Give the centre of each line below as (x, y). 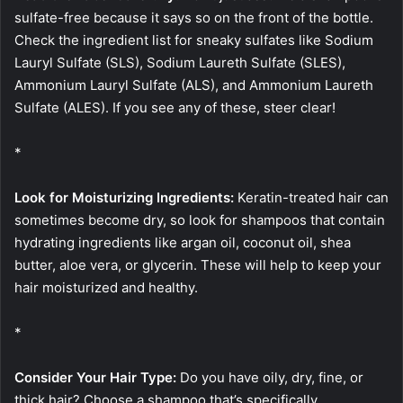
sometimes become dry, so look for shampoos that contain (200, 220)
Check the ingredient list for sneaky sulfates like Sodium (194, 40)
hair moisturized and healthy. (106, 288)
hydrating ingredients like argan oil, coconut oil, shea (183, 243)
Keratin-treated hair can (311, 198)
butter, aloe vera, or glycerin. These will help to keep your (198, 265)
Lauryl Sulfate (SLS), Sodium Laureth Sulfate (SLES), (180, 63)
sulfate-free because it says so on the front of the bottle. (194, 18)
